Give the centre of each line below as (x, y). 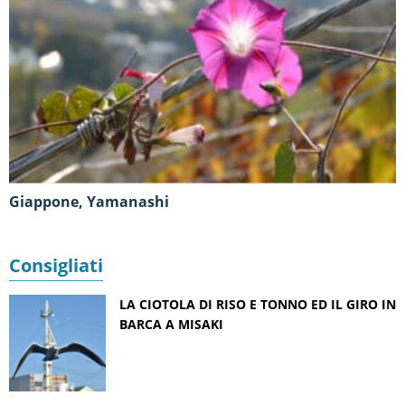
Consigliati (56, 265)
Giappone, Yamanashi (94, 201)
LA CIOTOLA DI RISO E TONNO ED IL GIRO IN (258, 304)
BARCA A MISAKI (171, 324)
